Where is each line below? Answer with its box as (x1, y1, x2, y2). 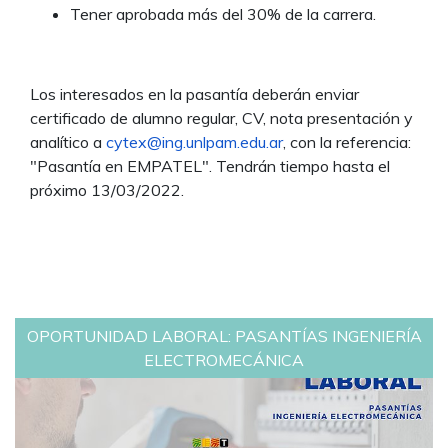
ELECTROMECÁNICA (144, 350, 304, 371)
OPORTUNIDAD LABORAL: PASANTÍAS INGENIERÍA (26, 326, 422, 347)
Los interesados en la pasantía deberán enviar (30, 84, 359, 105)
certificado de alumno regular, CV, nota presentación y (30, 108, 413, 129)
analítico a (30, 132, 106, 153)
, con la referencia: (283, 132, 411, 153)
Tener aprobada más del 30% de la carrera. (70, 4, 376, 25)
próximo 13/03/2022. (30, 180, 184, 201)
